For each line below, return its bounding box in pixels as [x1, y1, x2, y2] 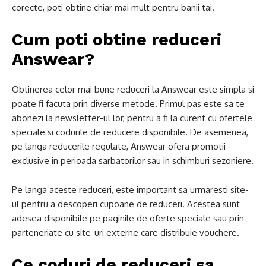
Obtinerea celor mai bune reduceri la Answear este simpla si [12, 84, 254, 95]
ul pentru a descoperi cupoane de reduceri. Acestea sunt [12, 198, 240, 210]
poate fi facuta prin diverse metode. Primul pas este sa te [12, 98, 245, 109]
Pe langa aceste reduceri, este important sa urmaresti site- [12, 184, 249, 195]
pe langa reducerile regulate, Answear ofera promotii [12, 141, 226, 152]
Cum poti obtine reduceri [12, 30, 221, 49]
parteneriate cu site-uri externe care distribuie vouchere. [12, 227, 239, 238]
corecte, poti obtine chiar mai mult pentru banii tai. [12, 2, 214, 13]
